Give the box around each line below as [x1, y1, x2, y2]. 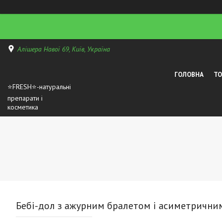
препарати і [7, 94, 43, 103]
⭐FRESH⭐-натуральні [7, 82, 71, 92]
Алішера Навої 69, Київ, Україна [17, 44, 110, 54]
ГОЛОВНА [174, 70, 204, 79]
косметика [7, 103, 38, 112]
